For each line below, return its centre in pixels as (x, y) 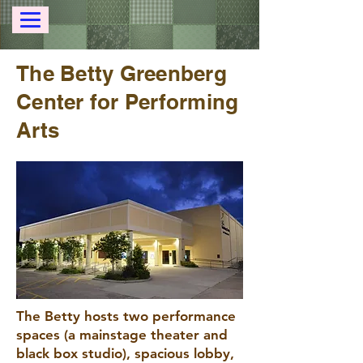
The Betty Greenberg (122, 73)
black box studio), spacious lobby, (125, 353)
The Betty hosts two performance (126, 316)
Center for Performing (128, 102)
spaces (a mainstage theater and (122, 335)
